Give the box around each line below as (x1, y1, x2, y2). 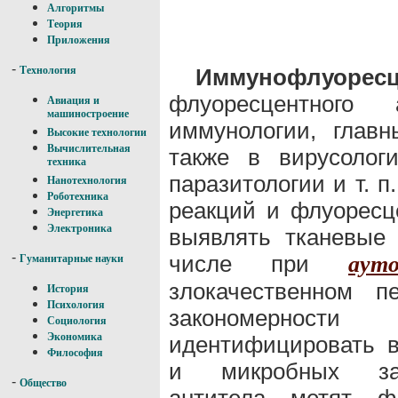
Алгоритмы (47, 2, 104, 14)
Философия (47, 346, 103, 359)
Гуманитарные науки (20, 252, 123, 265)
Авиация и (47, 94, 99, 107)
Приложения (47, 34, 110, 46)
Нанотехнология (47, 174, 127, 187)
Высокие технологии (47, 126, 147, 139)
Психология (47, 298, 105, 311)
